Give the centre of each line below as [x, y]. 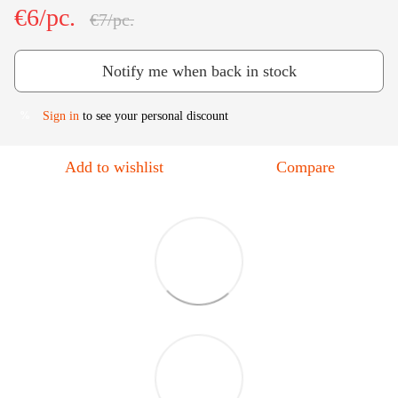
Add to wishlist [114, 167]
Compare [306, 167]
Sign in [61, 115]
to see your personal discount [154, 115]
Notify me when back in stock [199, 71]
